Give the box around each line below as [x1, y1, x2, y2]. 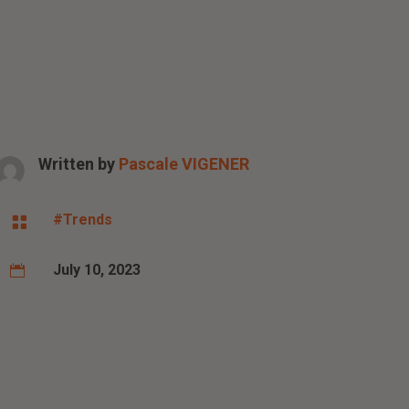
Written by [38, 154, 120, 174]
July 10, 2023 [53, 261, 142, 279]
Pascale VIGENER [119, 154, 250, 174]
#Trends [53, 210, 113, 228]
